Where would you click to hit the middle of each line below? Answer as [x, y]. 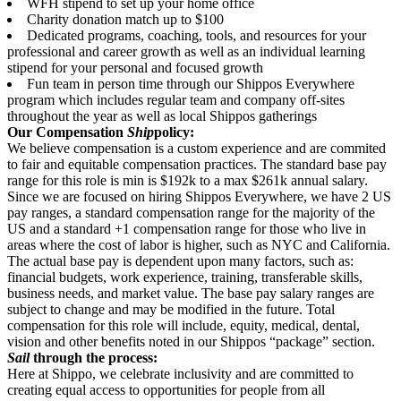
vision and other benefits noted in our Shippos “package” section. [191, 341]
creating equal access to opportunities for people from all [166, 390]
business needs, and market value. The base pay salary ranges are [191, 293]
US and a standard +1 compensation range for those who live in [187, 229]
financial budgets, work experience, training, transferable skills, [185, 277]
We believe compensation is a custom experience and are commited [196, 148]
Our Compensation [67, 132]
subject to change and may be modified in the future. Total [171, 309]
